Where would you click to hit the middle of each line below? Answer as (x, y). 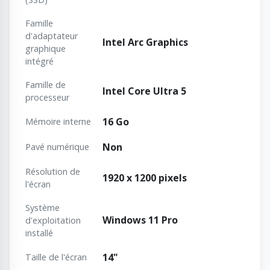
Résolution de (53, 171)
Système (42, 207)
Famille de (46, 84)
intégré (39, 61)
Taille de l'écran (56, 257)
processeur (47, 97)
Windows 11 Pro (140, 220)
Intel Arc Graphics (145, 42)
